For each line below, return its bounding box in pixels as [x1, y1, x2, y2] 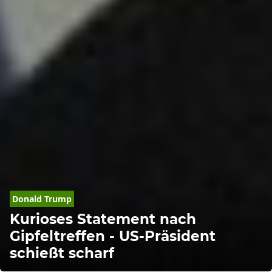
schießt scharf [10, 243, 114, 262]
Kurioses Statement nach [10, 209, 196, 228]
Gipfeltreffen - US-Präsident [10, 226, 216, 245]
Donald [12, 192, 42, 205]
